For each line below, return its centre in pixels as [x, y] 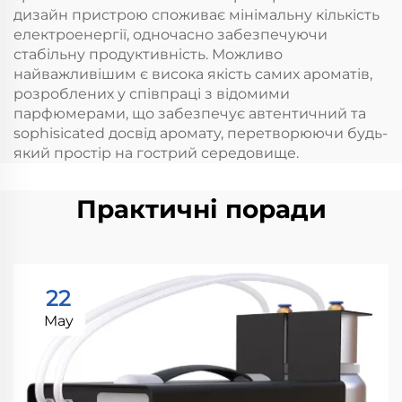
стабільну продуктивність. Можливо [148, 54]
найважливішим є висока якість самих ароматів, [193, 74]
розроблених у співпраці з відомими [152, 94]
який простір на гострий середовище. [156, 153]
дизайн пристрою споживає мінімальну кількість [197, 15]
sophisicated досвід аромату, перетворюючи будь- [201, 133]
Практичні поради [201, 209]
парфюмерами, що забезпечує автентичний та [190, 114]
